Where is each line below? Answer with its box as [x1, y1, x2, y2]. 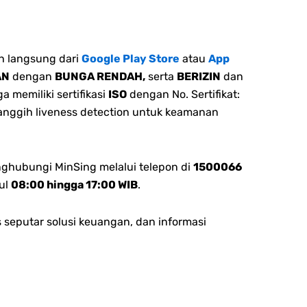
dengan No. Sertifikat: [127, 87, 240, 101]
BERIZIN [177, 69, 221, 83]
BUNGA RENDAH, [55, 69, 145, 83]
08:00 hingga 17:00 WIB [11, 177, 138, 191]
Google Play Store [82, 51, 180, 65]
